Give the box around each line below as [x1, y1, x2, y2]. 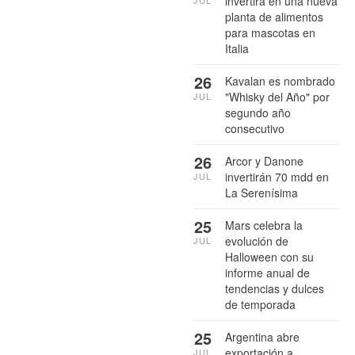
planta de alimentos [225, 8, 323, 25]
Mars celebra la [225, 216, 303, 233]
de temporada [225, 296, 296, 312]
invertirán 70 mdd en [225, 168, 329, 185]
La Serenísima [225, 184, 298, 200]
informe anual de [225, 264, 310, 281]
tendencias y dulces [225, 280, 324, 296]
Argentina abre [225, 328, 300, 345]
